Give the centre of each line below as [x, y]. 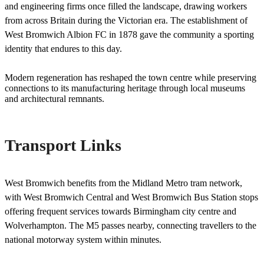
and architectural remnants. [55, 98]
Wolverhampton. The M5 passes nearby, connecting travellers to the [131, 225]
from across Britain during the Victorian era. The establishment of [126, 20]
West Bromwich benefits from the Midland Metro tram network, [123, 183]
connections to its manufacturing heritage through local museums [125, 88]
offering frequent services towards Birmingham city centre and [121, 211]
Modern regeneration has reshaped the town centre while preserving [131, 77]
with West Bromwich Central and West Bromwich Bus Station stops [131, 197]
